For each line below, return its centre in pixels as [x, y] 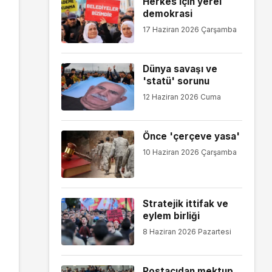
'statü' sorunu [176, 81]
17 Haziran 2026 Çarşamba [189, 29]
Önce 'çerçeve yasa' [191, 136]
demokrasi [167, 13]
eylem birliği [171, 216]
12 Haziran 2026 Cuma [182, 97]
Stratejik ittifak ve [185, 203]
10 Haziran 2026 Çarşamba [189, 152]
